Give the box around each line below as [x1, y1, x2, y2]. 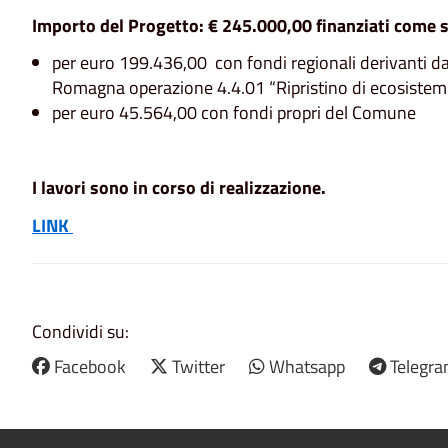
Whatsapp [269, 352, 345, 380]
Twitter [172, 352, 225, 380]
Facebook [54, 352, 126, 380]
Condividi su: [32, 317, 129, 345]
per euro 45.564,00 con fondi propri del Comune [52, 99, 416, 127]
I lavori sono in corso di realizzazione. [32, 174, 326, 202]
